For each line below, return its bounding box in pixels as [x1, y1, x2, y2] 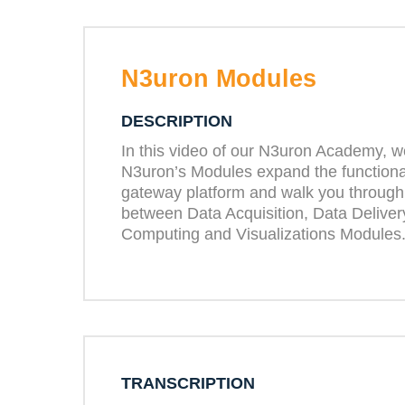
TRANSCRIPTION [121, 374, 255, 392]
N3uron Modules [121, 65, 316, 92]
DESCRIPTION [121, 112, 232, 130]
